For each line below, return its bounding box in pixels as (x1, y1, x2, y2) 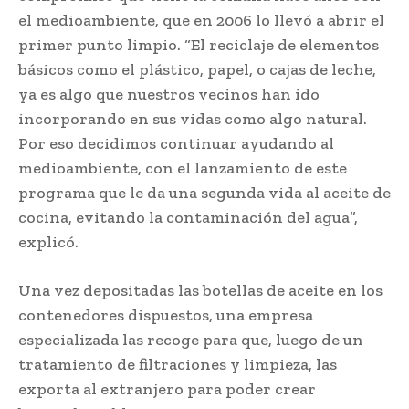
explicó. (18, 231, 79, 252)
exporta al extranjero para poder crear (18, 378, 316, 399)
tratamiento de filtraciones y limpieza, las (18, 353, 337, 374)
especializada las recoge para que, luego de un (18, 329, 363, 350)
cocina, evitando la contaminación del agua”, (18, 206, 358, 227)
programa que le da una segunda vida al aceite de (18, 182, 391, 203)
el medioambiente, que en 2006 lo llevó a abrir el (18, 9, 384, 30)
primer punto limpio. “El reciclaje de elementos (18, 34, 379, 55)
